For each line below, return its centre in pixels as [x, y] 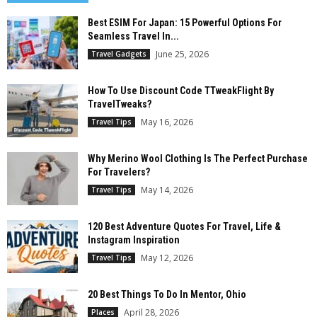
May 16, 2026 [167, 122]
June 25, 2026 [182, 54]
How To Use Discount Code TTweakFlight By [181, 90]
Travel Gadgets [119, 53]
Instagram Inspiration [134, 240]
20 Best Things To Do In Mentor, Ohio [167, 294]
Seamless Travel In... [133, 36]
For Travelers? [119, 172]
